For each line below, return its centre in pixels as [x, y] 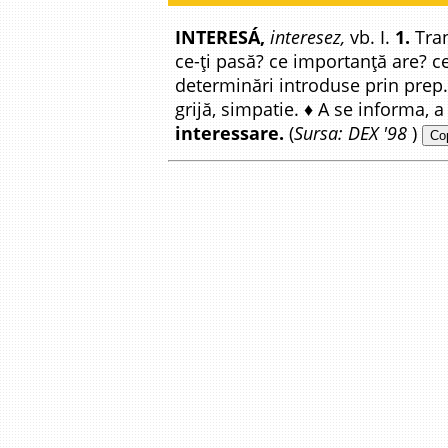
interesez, [307, 37]
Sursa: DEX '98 [350, 133]
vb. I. [370, 37]
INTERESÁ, [220, 37]
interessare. [229, 133]
